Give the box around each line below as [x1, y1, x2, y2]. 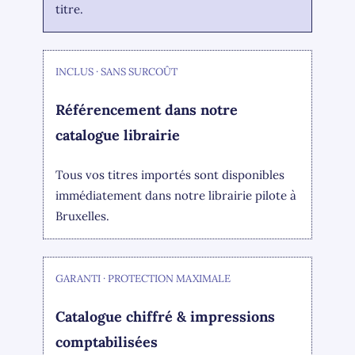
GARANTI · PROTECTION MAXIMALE [55, 271, 231, 285]
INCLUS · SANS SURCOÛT [55, 64, 178, 78]
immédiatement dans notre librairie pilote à [55, 188, 297, 204]
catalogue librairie [55, 125, 181, 144]
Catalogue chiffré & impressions [55, 307, 276, 326]
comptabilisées [55, 332, 158, 351]
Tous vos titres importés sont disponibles [55, 167, 285, 183]
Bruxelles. [55, 208, 110, 224]
